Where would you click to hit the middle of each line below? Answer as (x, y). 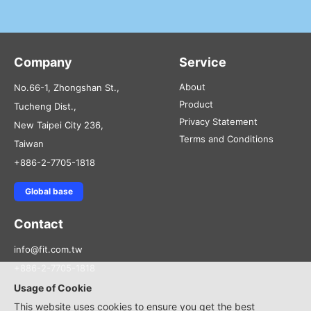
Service (202, 62)
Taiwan (29, 144)
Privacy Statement (218, 121)
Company (43, 62)
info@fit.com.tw (48, 249)
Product (196, 104)
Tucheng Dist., (45, 106)
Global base (49, 191)
